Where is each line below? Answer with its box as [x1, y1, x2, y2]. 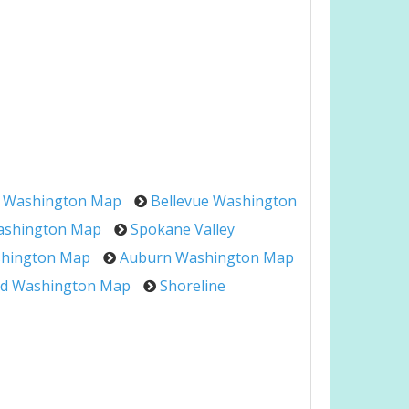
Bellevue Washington [151, 191, 297, 211]
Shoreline [160, 276, 225, 296]
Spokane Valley [131, 219, 235, 239]
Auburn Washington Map [120, 247, 294, 267]
